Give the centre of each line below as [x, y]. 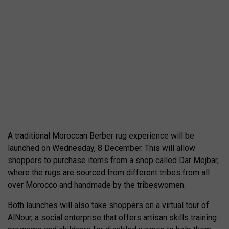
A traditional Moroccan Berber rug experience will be [101, 136]
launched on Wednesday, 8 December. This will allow [101, 148]
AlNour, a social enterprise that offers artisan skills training [112, 217]
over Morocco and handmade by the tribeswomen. [97, 185]
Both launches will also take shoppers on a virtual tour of [108, 205]
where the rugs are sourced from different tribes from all [109, 173]
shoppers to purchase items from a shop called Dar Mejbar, [113, 160]
